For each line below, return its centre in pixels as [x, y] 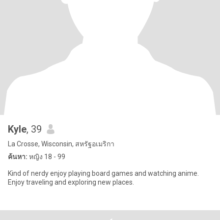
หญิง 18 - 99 [46, 157]
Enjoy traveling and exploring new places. [71, 182]
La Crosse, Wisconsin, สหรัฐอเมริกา [61, 144]
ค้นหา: [18, 157]
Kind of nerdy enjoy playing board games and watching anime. [103, 173]
